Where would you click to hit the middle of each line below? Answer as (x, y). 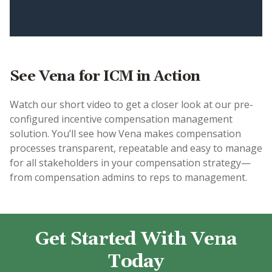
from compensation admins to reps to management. (128, 177)
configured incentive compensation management (121, 119)
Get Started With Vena (136, 239)
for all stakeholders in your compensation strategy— (130, 163)
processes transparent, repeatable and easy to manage (136, 148)
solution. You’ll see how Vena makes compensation (125, 134)
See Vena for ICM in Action (105, 76)
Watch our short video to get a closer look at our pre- (131, 104)
